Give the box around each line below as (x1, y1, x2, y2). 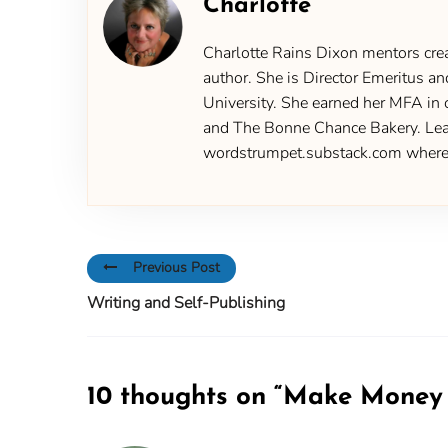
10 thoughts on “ (87, 383, 283, 411)
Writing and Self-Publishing (87, 291, 285, 314)
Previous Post (133, 258, 220, 278)
